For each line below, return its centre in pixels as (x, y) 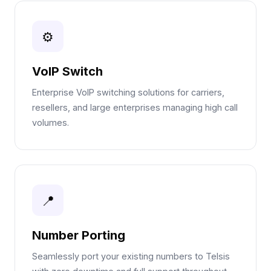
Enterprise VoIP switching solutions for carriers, (128, 92)
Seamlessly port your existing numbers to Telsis (131, 256)
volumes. (51, 122)
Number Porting (79, 235)
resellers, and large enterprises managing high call (135, 107)
